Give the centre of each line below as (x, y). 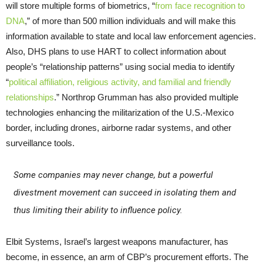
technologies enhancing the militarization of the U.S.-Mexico (120, 113)
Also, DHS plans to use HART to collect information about (116, 52)
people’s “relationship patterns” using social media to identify (120, 67)
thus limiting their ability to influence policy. (98, 210)
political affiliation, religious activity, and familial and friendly (120, 82)
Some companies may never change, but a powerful (113, 175)
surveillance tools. (41, 143)
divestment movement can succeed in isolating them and (124, 193)
